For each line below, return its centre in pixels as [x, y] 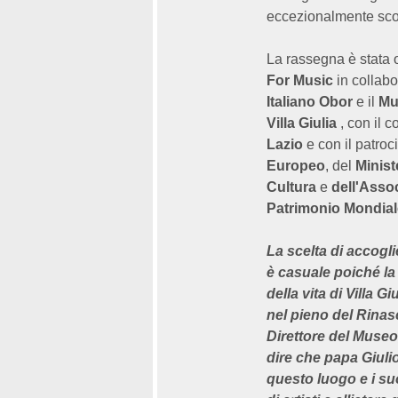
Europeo [296, 166]
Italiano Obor [310, 102]
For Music [300, 80]
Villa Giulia [302, 123]
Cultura [291, 187]
